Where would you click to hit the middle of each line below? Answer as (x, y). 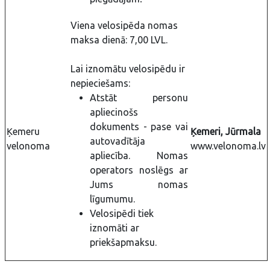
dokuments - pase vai (139, 127)
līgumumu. (112, 199)
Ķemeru (23, 131)
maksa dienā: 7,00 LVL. (119, 40)
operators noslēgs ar (139, 170)
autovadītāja (118, 141)
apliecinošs (114, 112)
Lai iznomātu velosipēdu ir (128, 69)
